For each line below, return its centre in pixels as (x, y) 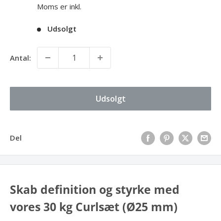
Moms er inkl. (59, 6)
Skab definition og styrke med (95, 190)
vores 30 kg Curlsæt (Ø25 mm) (94, 207)
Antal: (20, 57)
